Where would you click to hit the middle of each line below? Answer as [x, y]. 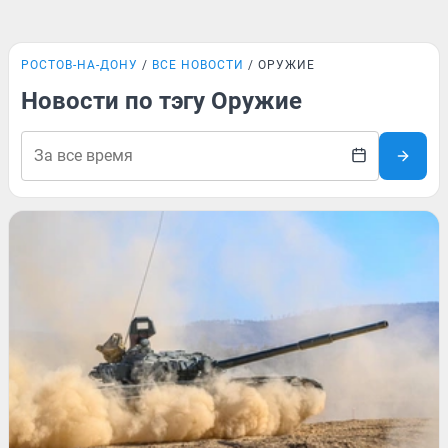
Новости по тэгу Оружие [161, 101]
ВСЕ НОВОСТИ [198, 65]
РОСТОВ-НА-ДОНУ [79, 65]
